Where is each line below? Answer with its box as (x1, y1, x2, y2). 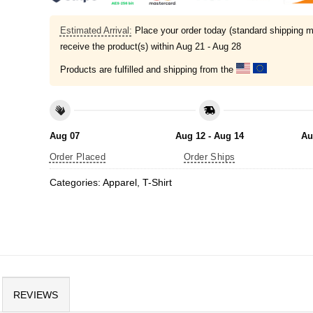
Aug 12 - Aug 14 (175, 130, 244, 141)
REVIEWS (13, 289, 59, 301)
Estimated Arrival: (59, 25, 132, 36)
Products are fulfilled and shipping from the (59, 64, 236, 75)
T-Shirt (142, 177, 172, 189)
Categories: (49, 177, 103, 189)
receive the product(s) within (59, 41, 176, 52)
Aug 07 (49, 130, 80, 141)
